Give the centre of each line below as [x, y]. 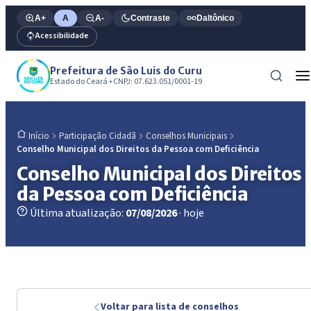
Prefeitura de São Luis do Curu [126, 70]
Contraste [150, 18]
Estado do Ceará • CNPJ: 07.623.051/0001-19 [126, 81]
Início [39, 136]
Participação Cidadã [98, 136]
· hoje [192, 213]
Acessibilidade [62, 36]
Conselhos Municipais [186, 136]
